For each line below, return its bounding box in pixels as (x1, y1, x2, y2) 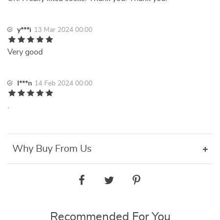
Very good (7, 48, 43, 56)
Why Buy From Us (12, 144, 92, 154)
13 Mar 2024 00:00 (34, 27, 92, 33)
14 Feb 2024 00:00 (34, 80, 92, 87)
